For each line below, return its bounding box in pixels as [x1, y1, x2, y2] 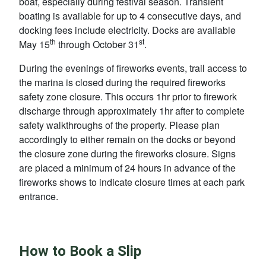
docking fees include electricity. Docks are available [19, 23, 236, 37]
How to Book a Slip [19, 243, 141, 259]
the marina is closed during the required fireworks [19, 75, 226, 89]
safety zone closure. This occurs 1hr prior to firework [19, 90, 237, 103]
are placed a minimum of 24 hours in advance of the [19, 161, 236, 175]
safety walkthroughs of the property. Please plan [19, 118, 220, 132]
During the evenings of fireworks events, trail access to [19, 61, 247, 75]
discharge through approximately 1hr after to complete [19, 104, 245, 118]
